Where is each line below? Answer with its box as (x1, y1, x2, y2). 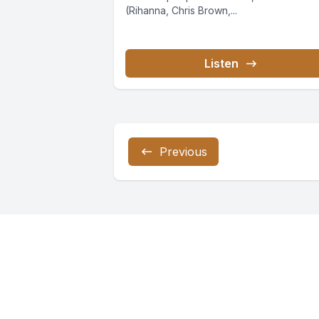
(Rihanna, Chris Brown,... (125, 4, 237, 17)
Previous (159, 145, 207, 159)
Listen (204, 56, 239, 71)
